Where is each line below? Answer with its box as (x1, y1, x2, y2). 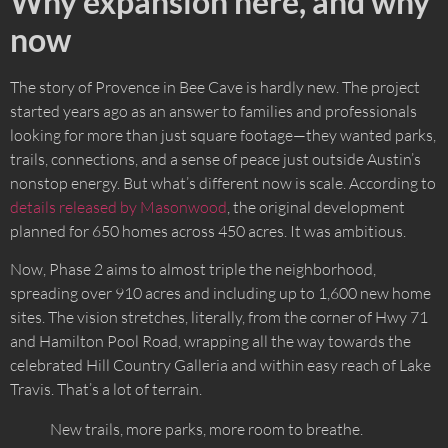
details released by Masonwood (10, 197, 227, 218)
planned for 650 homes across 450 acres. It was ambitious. (10, 221, 406, 242)
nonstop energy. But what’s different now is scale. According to (10, 173, 436, 194)
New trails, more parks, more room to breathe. (50, 419, 363, 440)
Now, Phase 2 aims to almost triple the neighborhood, (10, 259, 376, 280)
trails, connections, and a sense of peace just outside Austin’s (10, 149, 421, 170)
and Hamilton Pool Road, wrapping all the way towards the (10, 331, 411, 352)
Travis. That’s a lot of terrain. (10, 379, 202, 400)
